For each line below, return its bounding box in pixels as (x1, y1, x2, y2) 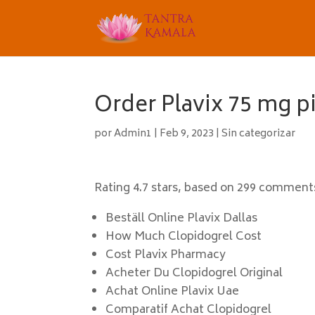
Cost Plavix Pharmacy (105, 245, 226, 265)
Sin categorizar (221, 125, 296, 143)
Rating (94, 179, 134, 198)
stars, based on (148, 179, 238, 198)
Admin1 (114, 125, 153, 143)
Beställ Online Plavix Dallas (105, 209, 258, 229)
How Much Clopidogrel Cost (105, 227, 262, 247)
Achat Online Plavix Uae (105, 282, 240, 302)
